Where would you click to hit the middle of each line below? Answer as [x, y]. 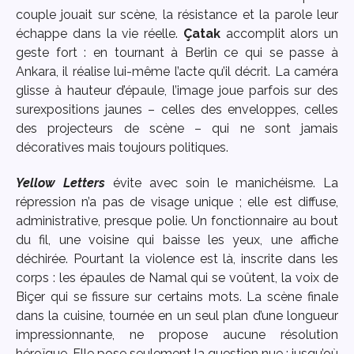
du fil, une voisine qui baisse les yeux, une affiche [177, 239]
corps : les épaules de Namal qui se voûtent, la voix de [177, 277]
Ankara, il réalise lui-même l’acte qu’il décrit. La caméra [177, 71]
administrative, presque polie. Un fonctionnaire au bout [177, 220]
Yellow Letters [60, 183]
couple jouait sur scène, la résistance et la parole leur [177, 14]
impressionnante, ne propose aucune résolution [177, 334]
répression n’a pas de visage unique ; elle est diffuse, [177, 201]
